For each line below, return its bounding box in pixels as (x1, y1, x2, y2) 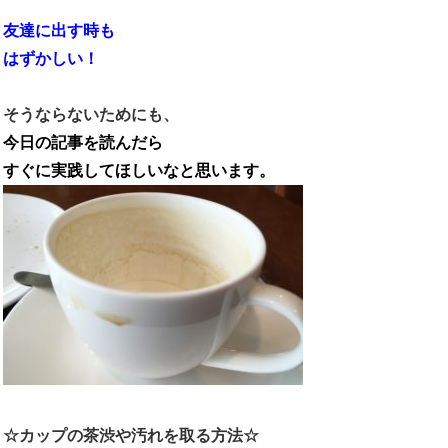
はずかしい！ (3, 50, 99, 68)
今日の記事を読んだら (3, 134, 163, 152)
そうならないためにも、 (3, 106, 179, 124)
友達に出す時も (3, 22, 115, 40)
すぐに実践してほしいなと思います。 (3, 162, 275, 180)
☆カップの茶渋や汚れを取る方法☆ (3, 427, 259, 445)
